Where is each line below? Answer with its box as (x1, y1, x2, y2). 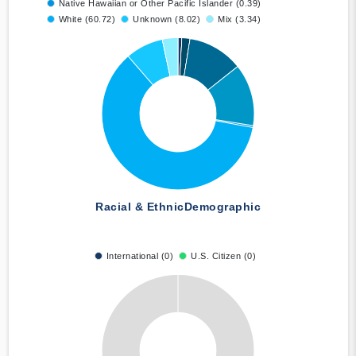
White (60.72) (58, 14, 115, 25)
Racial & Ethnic (95, 200, 184, 214)
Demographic (184, 200, 261, 214)
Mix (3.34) (218, 14, 261, 25)
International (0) (106, 251, 174, 261)
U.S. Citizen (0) (191, 251, 257, 261)
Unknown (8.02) (133, 14, 200, 25)
